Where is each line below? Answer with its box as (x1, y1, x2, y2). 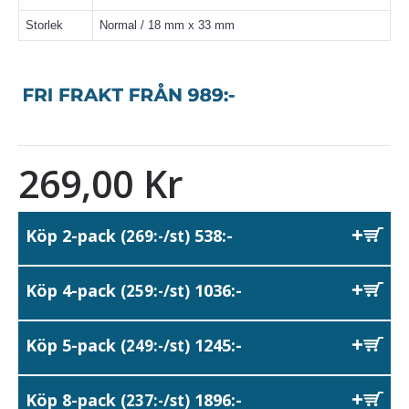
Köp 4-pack (26, 279, 121, 301)
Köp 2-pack (26, 225, 121, 246)
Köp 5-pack (26, 334, 121, 356)
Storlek (26, 18, 63, 32)
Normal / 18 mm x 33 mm (100, 18, 235, 32)
